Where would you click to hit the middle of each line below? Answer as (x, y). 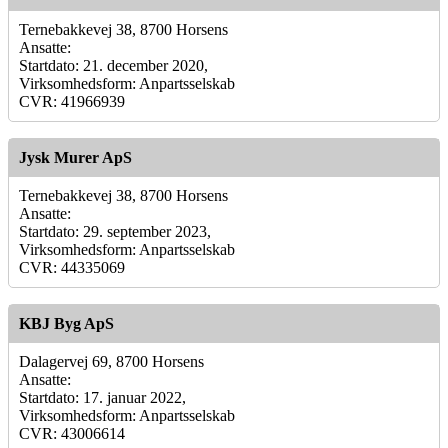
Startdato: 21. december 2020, (113, 65)
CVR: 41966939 (72, 101)
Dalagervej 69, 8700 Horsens (111, 361)
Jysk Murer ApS (75, 157)
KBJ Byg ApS (66, 323)
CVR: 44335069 (72, 267)
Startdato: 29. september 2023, (115, 231)
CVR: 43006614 (72, 433)
